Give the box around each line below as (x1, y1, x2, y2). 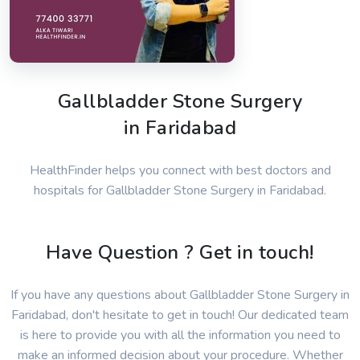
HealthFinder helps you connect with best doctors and (29, 162, 331, 180)
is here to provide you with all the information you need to (19, 326, 341, 345)
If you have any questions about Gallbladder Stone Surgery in (10, 286, 350, 305)
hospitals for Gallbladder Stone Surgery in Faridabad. (34, 182, 326, 200)
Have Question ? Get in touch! (46, 239, 314, 266)
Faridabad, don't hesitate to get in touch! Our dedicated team (11, 306, 349, 325)
